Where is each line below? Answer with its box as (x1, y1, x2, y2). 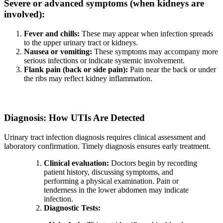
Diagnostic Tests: (44, 203, 101, 212)
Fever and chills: (24, 29, 80, 38)
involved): (4, 8, 45, 19)
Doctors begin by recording (109, 158, 197, 167)
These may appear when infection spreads (80, 29, 213, 38)
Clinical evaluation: (44, 158, 109, 167)
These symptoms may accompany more (92, 47, 218, 56)
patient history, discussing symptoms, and (44, 167, 173, 176)
